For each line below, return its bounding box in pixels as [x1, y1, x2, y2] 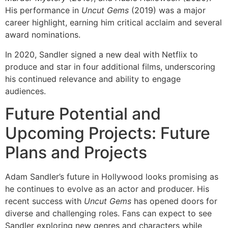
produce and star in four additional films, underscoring [5, 61, 215, 72]
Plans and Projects [5, 142, 147, 163]
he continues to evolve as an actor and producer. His [5, 184, 209, 194]
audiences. [5, 85, 46, 96]
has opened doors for [131, 196, 217, 207]
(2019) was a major [129, 5, 206, 16]
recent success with [5, 196, 84, 207]
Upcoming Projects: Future [5, 123, 210, 144]
